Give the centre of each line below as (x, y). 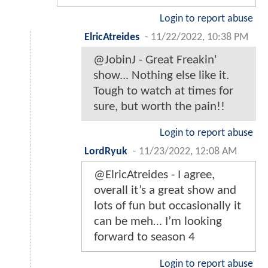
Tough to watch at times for (163, 92)
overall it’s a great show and (165, 191)
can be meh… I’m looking (158, 222)
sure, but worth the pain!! (159, 107)
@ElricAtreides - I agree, (154, 175)
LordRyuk (106, 152)
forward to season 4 (144, 237)
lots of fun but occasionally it (167, 206)
